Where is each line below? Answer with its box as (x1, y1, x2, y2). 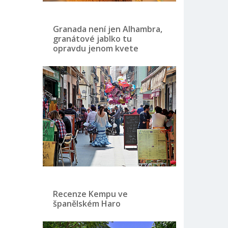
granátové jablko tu (52, 33, 132, 44)
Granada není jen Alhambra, (52, 23, 162, 35)
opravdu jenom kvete (52, 43, 138, 54)
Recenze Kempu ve (52, 188, 128, 199)
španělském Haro (52, 197, 121, 209)
